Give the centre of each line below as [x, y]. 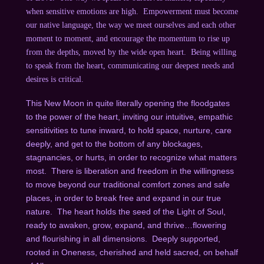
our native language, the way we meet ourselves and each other [131, 25]
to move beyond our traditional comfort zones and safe [128, 184]
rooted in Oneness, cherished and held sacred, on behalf [132, 252]
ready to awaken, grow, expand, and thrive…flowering [126, 225]
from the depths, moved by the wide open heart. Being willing [131, 52]
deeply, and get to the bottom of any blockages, [114, 143]
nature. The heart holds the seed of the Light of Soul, [126, 211]
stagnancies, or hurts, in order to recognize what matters [131, 157]
